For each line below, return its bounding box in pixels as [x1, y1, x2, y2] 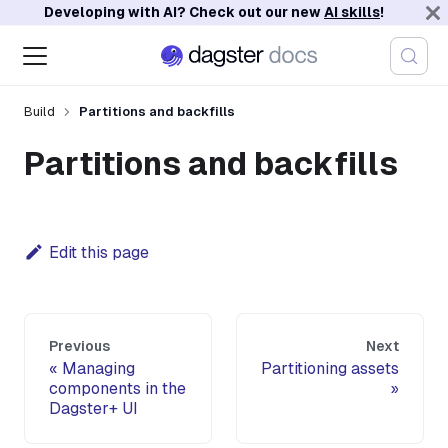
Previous [49, 338, 110, 355]
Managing [62, 359, 135, 379]
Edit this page [48, 242, 149, 262]
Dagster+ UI [49, 399, 138, 419]
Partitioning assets [261, 359, 399, 379]
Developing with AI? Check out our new [44, 4, 324, 20]
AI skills [324, 4, 380, 20]
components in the [49, 379, 186, 399]
